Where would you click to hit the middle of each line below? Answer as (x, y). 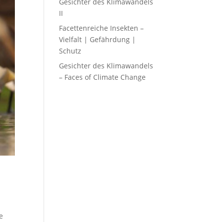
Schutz (70, 51)
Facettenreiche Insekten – (102, 28)
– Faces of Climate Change (103, 77)
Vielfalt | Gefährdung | (98, 39)
